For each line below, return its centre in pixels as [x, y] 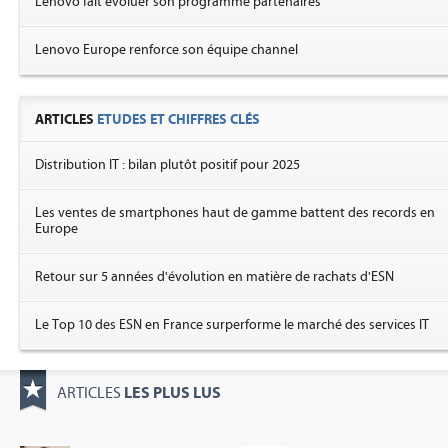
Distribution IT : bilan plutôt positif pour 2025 [167, 164]
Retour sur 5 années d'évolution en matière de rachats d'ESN [214, 276]
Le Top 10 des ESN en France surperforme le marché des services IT [232, 324]
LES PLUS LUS [172, 392]
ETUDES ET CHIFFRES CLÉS [178, 119]
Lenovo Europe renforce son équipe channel [166, 49]
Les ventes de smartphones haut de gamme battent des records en [235, 212]
